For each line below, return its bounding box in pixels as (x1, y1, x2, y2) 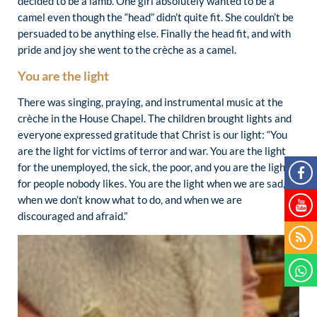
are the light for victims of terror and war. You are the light (18, 144, 286, 158)
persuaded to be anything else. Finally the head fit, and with (18, 26, 291, 40)
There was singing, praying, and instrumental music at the (18, 96, 283, 109)
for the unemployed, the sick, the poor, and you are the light (18, 161, 289, 174)
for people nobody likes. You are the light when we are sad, (18, 177, 285, 190)
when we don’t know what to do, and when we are (18, 193, 242, 207)
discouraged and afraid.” (18, 209, 127, 223)
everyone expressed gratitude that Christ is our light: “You (18, 128, 287, 142)
